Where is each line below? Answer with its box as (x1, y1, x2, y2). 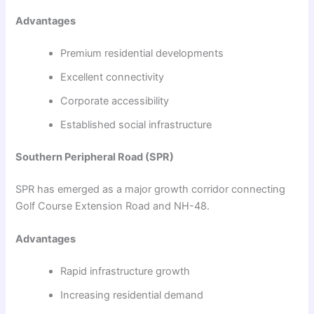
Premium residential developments (60, 47, 224, 60)
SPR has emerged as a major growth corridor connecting (15, 183, 286, 196)
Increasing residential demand (60, 289, 204, 302)
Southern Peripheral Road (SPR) (15, 151, 175, 164)
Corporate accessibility (60, 95, 170, 108)
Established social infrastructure (60, 118, 212, 132)
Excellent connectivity (60, 71, 165, 84)
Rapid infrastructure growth (60, 265, 191, 278)
